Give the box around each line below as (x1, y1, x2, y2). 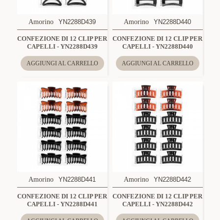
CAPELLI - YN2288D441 (27, 200, 98, 208)
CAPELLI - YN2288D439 (27, 42, 98, 50)
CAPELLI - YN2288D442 (122, 200, 193, 208)
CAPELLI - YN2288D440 (122, 42, 193, 50)
